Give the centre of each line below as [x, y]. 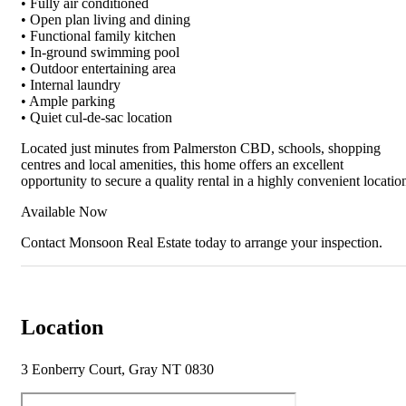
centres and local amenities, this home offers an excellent [182, 165]
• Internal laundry [71, 85]
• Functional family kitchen [98, 36]
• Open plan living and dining [106, 20]
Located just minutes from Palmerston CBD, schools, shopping [201, 149]
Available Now [64, 212]
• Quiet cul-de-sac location [97, 118]
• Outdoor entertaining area [98, 69]
